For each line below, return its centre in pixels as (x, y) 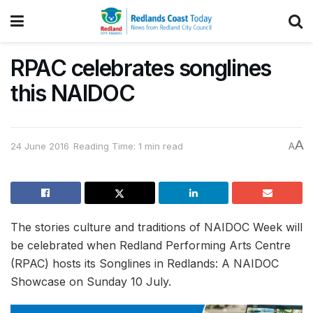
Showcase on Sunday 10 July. (91, 282)
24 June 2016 (40, 146)
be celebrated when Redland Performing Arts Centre (151, 245)
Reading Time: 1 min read (128, 146)
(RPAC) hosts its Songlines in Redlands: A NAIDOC (145, 263)
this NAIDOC (73, 93)
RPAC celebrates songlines (141, 68)
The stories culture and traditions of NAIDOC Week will (156, 227)
